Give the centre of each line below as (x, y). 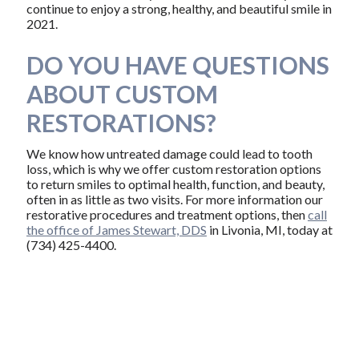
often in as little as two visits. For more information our (174, 199)
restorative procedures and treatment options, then (167, 214)
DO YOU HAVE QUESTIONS (177, 65)
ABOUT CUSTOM (122, 93)
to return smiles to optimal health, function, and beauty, (175, 184)
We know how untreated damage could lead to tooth (169, 153)
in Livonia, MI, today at (269, 229)
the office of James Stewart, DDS (116, 229)
